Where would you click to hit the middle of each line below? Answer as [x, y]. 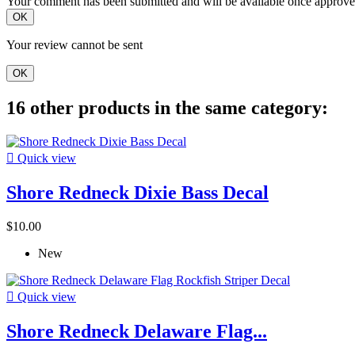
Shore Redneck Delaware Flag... [137, 331]
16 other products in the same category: [167, 108]
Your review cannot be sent [74, 45]
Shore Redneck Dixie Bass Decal [137, 193]
